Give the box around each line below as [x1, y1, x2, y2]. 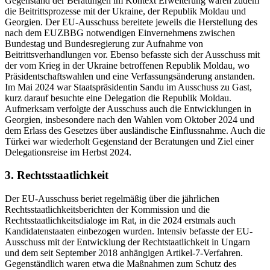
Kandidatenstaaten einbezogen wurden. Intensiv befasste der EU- [5, 225, 253, 236]
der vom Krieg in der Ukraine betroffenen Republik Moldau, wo [5, 60, 250, 71]
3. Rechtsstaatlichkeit [5, 169, 108, 182]
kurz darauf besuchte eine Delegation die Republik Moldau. [5, 92, 231, 103]
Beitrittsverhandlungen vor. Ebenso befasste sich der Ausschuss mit [5, 49, 260, 60]
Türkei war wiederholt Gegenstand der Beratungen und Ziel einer [5, 136, 254, 146]
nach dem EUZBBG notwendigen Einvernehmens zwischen [5, 27, 235, 38]
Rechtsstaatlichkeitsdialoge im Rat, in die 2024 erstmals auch [5, 215, 236, 225]
